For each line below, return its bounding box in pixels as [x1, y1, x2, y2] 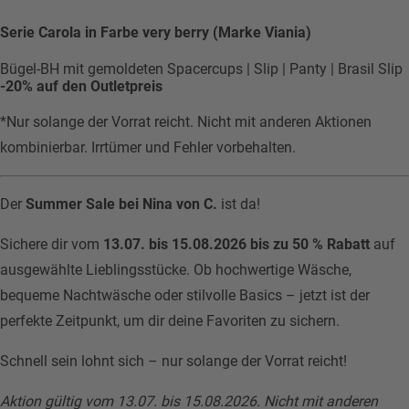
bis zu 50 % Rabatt [250, 236, 370, 253]
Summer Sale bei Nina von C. [26, 195, 217, 213]
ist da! [217, 195, 260, 213]
